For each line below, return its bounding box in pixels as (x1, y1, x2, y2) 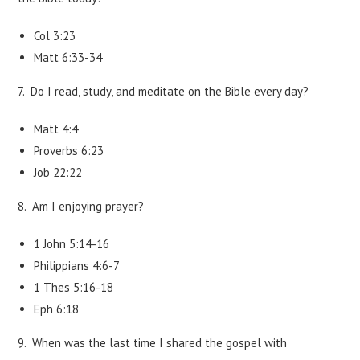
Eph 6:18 (34, 301, 80, 317)
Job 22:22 (34, 165, 83, 180)
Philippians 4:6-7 (34, 258, 121, 273)
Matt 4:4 (34, 121, 79, 137)
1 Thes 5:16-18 (34, 280, 114, 295)
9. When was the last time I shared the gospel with (18, 335, 288, 350)
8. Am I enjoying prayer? (18, 198, 145, 214)
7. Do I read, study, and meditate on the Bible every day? (18, 84, 309, 99)
